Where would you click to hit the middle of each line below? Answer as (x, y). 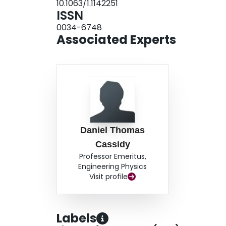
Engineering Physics (113, 167)
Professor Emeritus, (112, 157)
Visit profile (109, 177)
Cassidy (112, 145)
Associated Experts (116, 40)
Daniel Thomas (113, 130)
